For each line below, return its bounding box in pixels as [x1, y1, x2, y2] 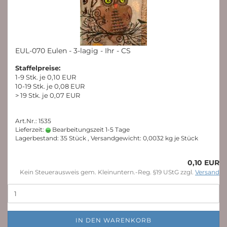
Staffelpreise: [15, 64, 60, 72]
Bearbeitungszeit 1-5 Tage [51, 126, 130, 133]
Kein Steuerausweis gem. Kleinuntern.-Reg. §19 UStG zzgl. [20, 168, 195, 176]
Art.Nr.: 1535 [15, 117, 51, 125]
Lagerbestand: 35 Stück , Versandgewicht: [15, 134, 143, 142]
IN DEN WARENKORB [75, 216, 152, 224]
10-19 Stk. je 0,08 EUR [15, 82, 85, 90]
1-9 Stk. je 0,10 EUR [15, 73, 76, 81]
